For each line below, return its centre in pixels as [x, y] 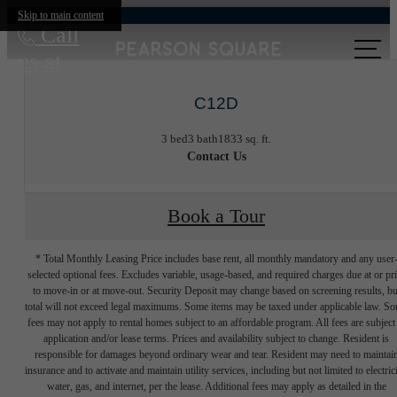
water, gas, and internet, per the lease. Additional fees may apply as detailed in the [216, 386]
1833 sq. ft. [245, 138]
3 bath [203, 138]
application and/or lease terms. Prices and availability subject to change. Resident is [216, 338]
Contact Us [216, 156]
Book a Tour [216, 217]
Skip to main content [61, 15]
